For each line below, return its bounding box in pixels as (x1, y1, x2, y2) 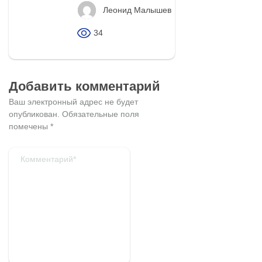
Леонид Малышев (102, 5, 171, 15)
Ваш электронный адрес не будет (9, 96, 138, 106)
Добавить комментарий (9, 78, 160, 94)
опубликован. (9, 109, 60, 119)
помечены (9, 121, 50, 131)
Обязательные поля (60, 109, 139, 119)
